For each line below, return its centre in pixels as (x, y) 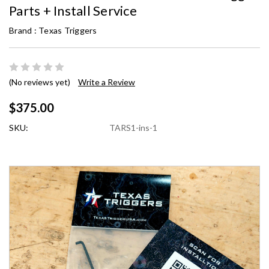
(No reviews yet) (40, 82)
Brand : (24, 30)
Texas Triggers (68, 30)
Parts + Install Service (73, 10)
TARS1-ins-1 (134, 127)
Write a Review (107, 82)
